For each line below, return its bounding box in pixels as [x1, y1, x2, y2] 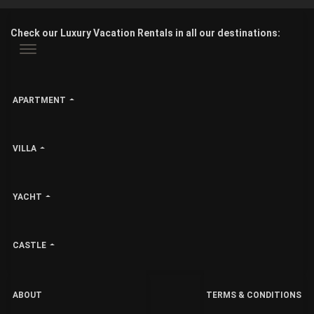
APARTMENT [13, 95, 66, 105]
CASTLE [13, 240, 46, 250]
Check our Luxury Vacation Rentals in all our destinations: [11, 27, 280, 39]
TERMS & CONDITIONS [206, 289, 301, 300]
